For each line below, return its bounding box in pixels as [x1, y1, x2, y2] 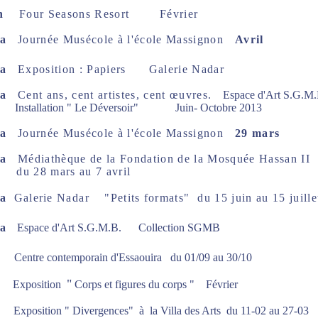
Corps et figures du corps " [71, 278, 206, 290]
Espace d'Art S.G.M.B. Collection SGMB [13, 221, 220, 234]
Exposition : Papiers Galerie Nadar [17, 63, 224, 75]
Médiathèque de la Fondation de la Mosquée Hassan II [17, 153, 310, 165]
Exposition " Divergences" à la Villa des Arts [13, 305, 226, 317]
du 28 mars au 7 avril [16, 165, 131, 177]
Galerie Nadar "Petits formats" [13, 192, 198, 204]
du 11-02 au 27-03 [226, 305, 309, 317]
